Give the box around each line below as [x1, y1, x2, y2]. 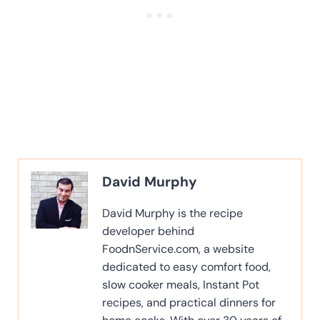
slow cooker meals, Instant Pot [102, 276, 259, 292]
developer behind [102, 223, 194, 239]
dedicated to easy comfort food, [102, 259, 271, 274]
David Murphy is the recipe [102, 205, 243, 221]
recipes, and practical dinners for [102, 294, 276, 310]
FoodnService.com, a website [102, 241, 254, 256]
